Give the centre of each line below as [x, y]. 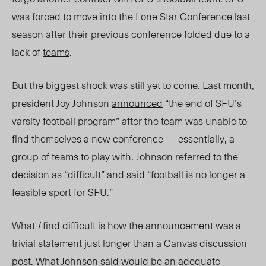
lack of [27, 52]
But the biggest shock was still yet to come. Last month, [133, 85]
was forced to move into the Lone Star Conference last [131, 16]
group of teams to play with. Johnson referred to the [125, 156]
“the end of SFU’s [202, 103]
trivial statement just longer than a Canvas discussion [129, 243]
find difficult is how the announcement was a [141, 225]
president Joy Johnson [62, 103]
